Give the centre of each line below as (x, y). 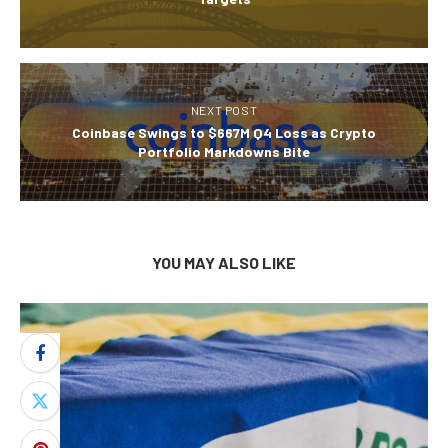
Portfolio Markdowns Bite (224, 152)
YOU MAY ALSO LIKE (224, 263)
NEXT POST (224, 110)
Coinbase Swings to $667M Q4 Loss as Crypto (224, 133)
